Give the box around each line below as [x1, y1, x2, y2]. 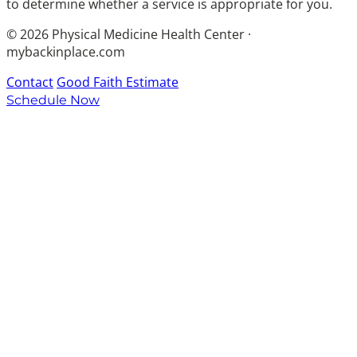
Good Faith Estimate [57, 73, 178, 92]
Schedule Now [6, 92, 100, 108]
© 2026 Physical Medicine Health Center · [6, 25, 251, 44]
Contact [6, 73, 53, 92]
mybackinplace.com [6, 43, 125, 61]
